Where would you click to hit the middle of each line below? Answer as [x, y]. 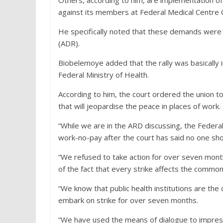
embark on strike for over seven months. [128, 200]
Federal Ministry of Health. [104, 74]
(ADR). [69, 43]
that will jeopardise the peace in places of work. [139, 106]
